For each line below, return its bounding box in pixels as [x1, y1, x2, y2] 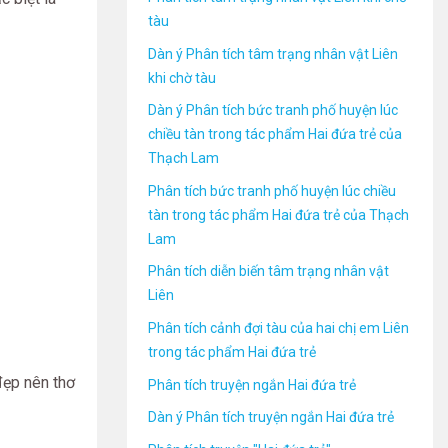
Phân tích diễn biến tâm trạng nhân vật [148, 263, 389, 280]
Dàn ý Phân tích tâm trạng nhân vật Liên [148, 45, 398, 62]
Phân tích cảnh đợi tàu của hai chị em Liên [148, 319, 409, 336]
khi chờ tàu [148, 69, 216, 86]
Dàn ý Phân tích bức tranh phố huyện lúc [148, 102, 398, 119]
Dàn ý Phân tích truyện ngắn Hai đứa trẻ [148, 409, 394, 426]
